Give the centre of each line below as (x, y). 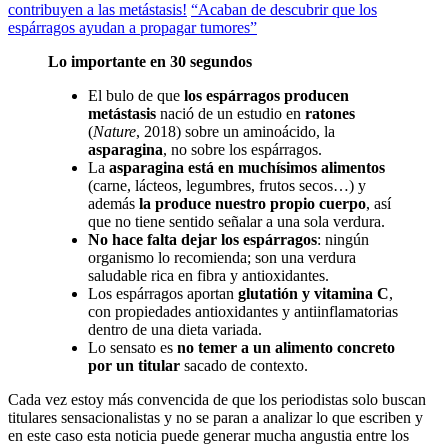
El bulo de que (136, 96)
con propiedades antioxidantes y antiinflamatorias (243, 312)
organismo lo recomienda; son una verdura (222, 258)
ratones (330, 114)
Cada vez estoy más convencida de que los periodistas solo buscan (217, 400)
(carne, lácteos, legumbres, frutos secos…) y (227, 186)
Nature (114, 132)
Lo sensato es (132, 348)
